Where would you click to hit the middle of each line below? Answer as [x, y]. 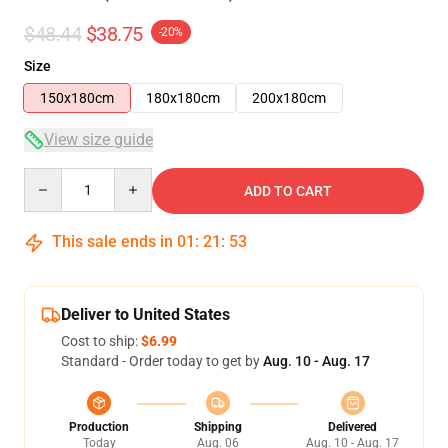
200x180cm [289, 98]
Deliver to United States [145, 314]
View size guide [98, 139]
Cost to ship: [101, 341]
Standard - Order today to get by [162, 361]
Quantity [50, 177]
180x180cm [183, 98]
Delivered [352, 427]
